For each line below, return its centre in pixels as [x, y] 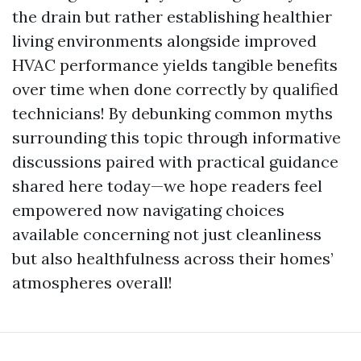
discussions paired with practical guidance [175, 162]
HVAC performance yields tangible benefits [175, 65]
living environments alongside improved [164, 41]
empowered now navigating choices [148, 210]
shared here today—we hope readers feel [167, 186]
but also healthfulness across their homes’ [173, 259]
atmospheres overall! [92, 283]
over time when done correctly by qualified [175, 89]
